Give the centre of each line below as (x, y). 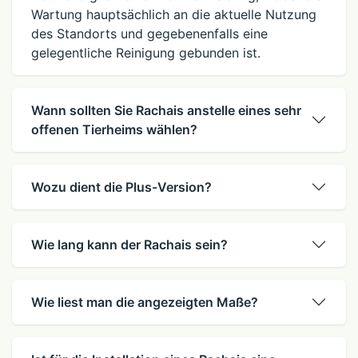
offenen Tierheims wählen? (114, 129)
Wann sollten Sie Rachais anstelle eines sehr (166, 110)
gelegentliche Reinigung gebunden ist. (146, 52)
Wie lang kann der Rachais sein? (129, 244)
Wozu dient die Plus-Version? (121, 187)
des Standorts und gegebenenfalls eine (149, 33)
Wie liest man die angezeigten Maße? (145, 302)
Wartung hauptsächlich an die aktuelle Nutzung (174, 14)
